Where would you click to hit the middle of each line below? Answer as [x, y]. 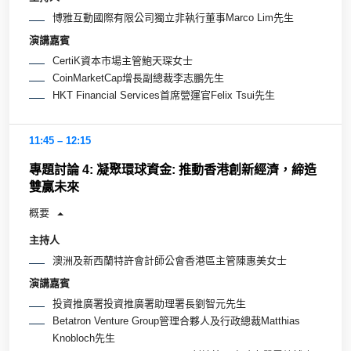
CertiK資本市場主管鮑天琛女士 [123, 60]
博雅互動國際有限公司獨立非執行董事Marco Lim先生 [173, 18]
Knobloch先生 [84, 338]
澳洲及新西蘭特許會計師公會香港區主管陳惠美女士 [170, 261]
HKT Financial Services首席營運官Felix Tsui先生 [164, 95]
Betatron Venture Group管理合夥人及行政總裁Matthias [176, 320]
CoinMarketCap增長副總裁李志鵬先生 [138, 78]
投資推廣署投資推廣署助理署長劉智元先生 [149, 303]
